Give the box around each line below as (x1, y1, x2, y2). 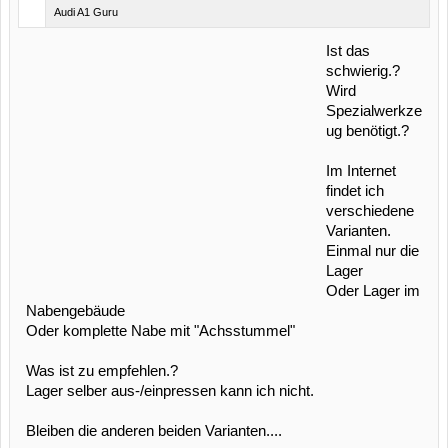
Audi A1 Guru (54, 6, 118, 18)
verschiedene (326, 203, 414, 219)
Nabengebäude (26, 303, 125, 319)
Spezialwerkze (326, 103, 422, 119)
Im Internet (326, 163, 396, 179)
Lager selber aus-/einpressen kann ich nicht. (26, 383, 314, 399)
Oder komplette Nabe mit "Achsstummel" (26, 323, 295, 339)
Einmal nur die (326, 243, 419, 259)
